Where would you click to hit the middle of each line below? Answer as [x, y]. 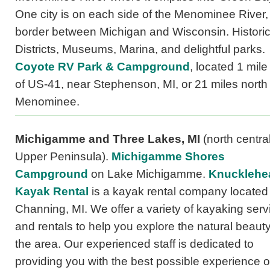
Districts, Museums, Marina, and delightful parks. [140, 49]
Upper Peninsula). [63, 157]
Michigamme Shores [168, 157]
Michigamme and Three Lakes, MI [108, 139]
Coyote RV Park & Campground [102, 67]
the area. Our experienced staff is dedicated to [134, 244]
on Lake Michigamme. [148, 174]
